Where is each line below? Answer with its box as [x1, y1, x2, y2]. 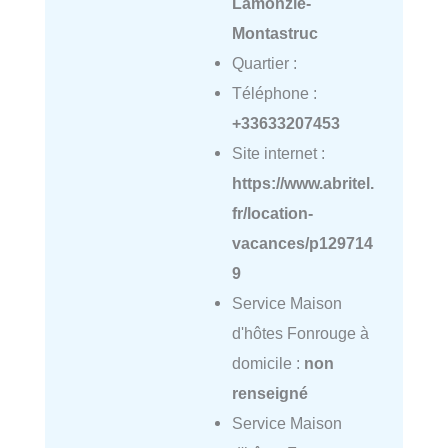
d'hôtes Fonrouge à [231, 324, 369, 343]
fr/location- [231, 204, 313, 223]
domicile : [231, 354, 304, 373]
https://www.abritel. [231, 174, 374, 193]
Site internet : [231, 144, 325, 163]
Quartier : [231, 54, 297, 73]
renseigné [231, 384, 308, 403]
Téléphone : [231, 84, 317, 103]
